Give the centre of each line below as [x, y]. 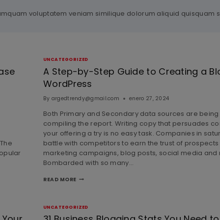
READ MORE [60, 179]
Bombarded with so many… [88, 163]
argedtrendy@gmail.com [85, 98]
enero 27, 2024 [149, 98]
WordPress [68, 83]
